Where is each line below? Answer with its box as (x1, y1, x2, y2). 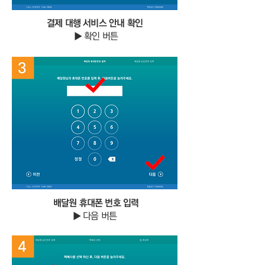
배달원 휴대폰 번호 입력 (53, 198, 139, 208)
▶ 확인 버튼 (73, 31, 118, 41)
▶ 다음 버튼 (72, 211, 117, 221)
